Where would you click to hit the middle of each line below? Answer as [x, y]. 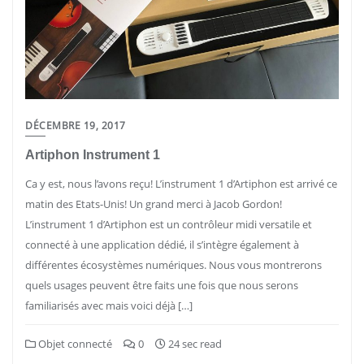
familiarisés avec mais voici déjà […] [109, 305]
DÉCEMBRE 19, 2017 [76, 126]
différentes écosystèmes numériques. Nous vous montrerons [173, 265]
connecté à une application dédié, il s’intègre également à [162, 245]
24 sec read [194, 344]
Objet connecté [74, 344]
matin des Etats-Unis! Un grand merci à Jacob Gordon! [154, 204]
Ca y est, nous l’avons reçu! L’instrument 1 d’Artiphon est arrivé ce [181, 184]
